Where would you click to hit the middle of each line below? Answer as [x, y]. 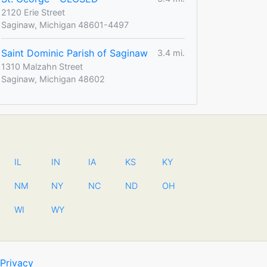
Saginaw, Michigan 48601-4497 [65, 24]
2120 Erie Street [33, 12]
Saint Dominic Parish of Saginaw [74, 53]
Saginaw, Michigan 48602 [53, 79]
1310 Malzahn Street [42, 66]
